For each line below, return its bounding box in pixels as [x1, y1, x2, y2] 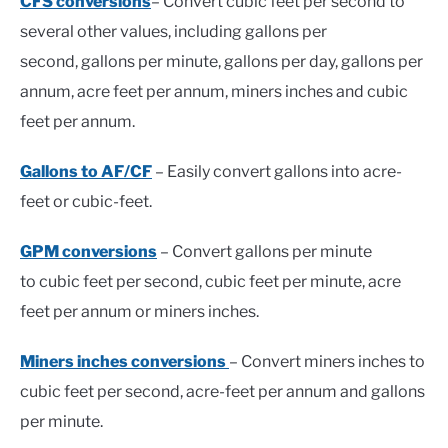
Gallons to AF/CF [20, 162, 152, 182]
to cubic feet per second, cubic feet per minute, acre [20, 272, 401, 292]
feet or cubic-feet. [20, 192, 152, 212]
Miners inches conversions [20, 352, 226, 372]
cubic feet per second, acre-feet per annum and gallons [20, 382, 425, 402]
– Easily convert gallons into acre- [152, 162, 402, 182]
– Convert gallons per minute [157, 242, 372, 262]
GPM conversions [20, 242, 157, 262]
